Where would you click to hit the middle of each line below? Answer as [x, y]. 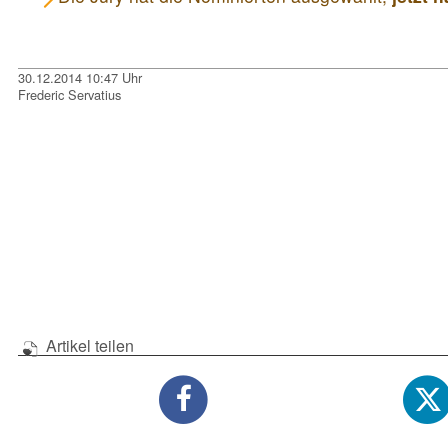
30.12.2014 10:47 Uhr [80, 78]
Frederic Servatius [70, 95]
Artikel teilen [87, 345]
